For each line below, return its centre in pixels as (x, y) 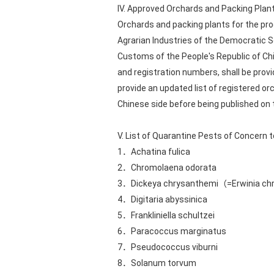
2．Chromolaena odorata (167, 168)
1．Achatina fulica (154, 152)
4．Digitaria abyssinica (162, 199)
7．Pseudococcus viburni (168, 247)
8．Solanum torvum (157, 263)
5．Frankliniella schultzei (166, 215)
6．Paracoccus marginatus (172, 231)
